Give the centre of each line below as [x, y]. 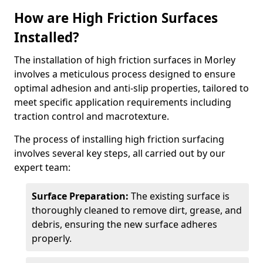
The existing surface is [179, 196]
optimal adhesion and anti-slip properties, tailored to [131, 88]
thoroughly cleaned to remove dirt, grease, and [137, 210]
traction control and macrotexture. [92, 116]
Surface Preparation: [80, 196]
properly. [52, 238]
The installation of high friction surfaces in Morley [125, 60]
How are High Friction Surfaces [116, 18]
